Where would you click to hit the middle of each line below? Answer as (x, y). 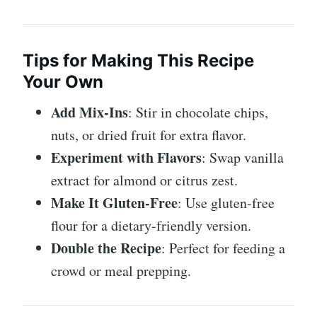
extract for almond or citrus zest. (144, 180)
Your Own (63, 82)
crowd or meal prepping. (121, 271)
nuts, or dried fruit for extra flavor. (149, 135)
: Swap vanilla (243, 157)
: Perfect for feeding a (223, 248)
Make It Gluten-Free (114, 203)
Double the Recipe (106, 248)
